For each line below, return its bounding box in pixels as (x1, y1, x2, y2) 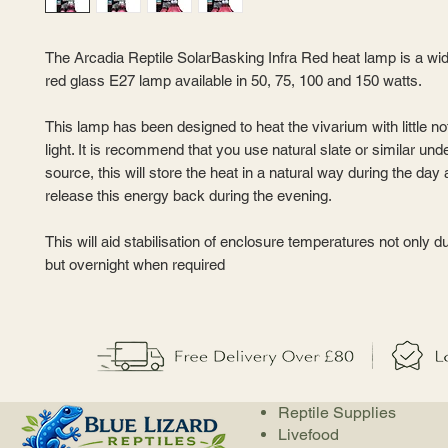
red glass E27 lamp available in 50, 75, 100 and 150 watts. (45, 72, 422, 89)
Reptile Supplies (278, 403, 396, 422)
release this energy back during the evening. (45, 187, 332, 204)
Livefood (278, 425, 339, 444)
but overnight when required (45, 256, 225, 273)
